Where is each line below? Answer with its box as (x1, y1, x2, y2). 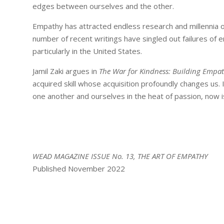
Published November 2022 (32, 163, 125, 174)
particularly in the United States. (32, 46, 142, 56)
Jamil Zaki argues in (32, 66, 99, 76)
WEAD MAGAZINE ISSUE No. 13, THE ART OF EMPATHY (32, 151, 208, 161)
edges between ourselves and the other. (32, 1, 174, 11)
